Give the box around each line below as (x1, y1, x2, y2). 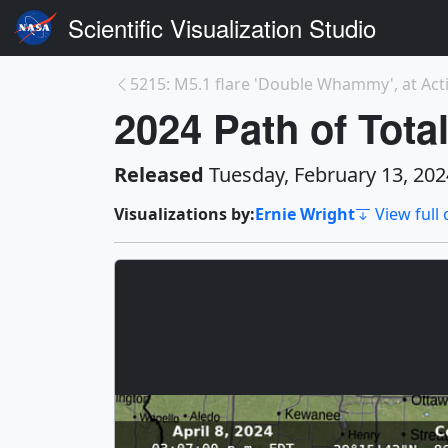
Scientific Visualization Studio (67, 10, 376, 45)
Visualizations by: (114, 203, 255, 225)
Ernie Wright (255, 203, 355, 225)
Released (114, 161, 204, 188)
